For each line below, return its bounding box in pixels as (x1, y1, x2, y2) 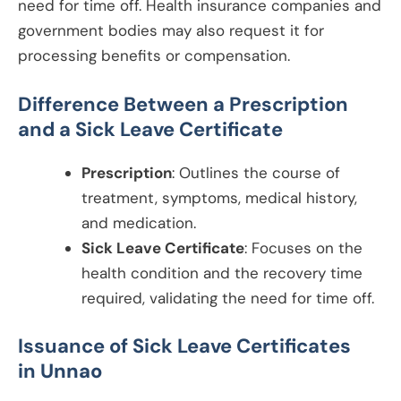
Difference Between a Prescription (18, 91, 348, 118)
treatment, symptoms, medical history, (81, 188, 357, 209)
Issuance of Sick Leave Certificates (18, 332, 351, 359)
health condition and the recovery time (81, 263, 363, 284)
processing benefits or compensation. (18, 46, 290, 66)
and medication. (81, 213, 196, 234)
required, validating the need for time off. (81, 288, 374, 309)
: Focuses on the (244, 238, 363, 259)
